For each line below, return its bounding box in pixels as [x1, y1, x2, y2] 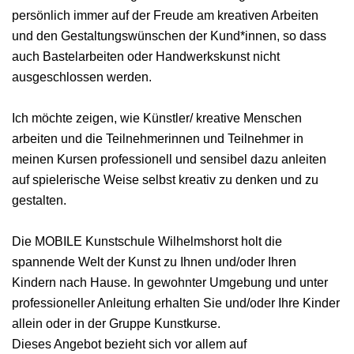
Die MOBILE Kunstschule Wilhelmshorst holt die [12, 234, 282, 248]
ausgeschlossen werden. [12, 70, 152, 84]
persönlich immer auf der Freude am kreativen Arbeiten [12, 8, 318, 22]
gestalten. [12, 193, 66, 207]
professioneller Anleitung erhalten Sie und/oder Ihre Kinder [12, 296, 340, 310]
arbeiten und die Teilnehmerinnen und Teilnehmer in [12, 131, 303, 145]
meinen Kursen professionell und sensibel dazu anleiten [12, 152, 326, 166]
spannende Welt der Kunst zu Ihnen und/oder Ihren [12, 254, 296, 269]
